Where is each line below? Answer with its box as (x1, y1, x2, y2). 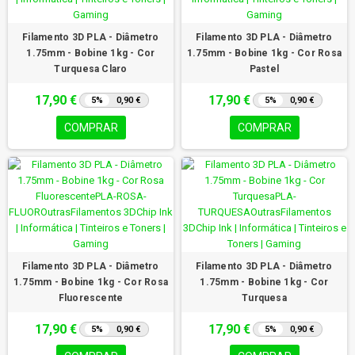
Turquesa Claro (54, 63, 128, 74)
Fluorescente (58, 292, 124, 303)
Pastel (249, 63, 280, 74)
